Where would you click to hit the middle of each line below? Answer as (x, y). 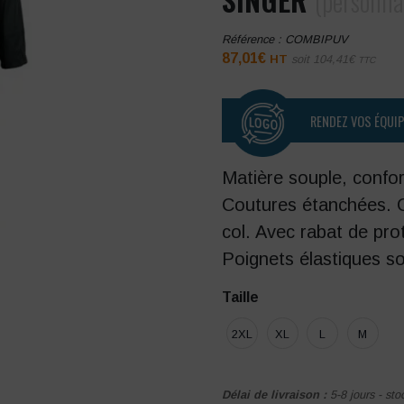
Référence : (254, 39)
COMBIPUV (317, 39)
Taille (241, 298)
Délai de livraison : (276, 395)
